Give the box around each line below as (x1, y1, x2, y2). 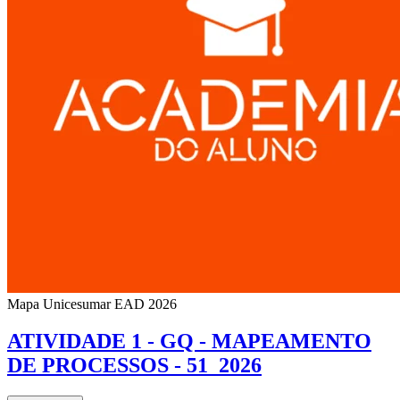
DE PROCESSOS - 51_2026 (7, 354, 262, 378)
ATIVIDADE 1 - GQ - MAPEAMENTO (7, 329, 371, 354)
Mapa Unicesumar (7, 296, 111, 312)
